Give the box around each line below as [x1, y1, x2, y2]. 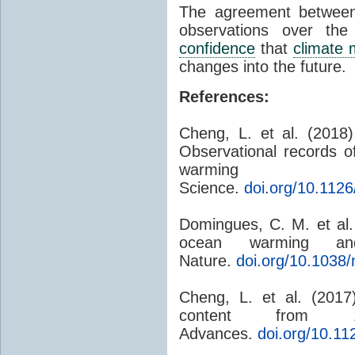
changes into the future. [179, 57, 346, 75]
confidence [179, 39, 255, 57]
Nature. [179, 251, 236, 269]
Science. [179, 178, 244, 197]
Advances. [179, 324, 258, 342]
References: [179, 87, 269, 105]
